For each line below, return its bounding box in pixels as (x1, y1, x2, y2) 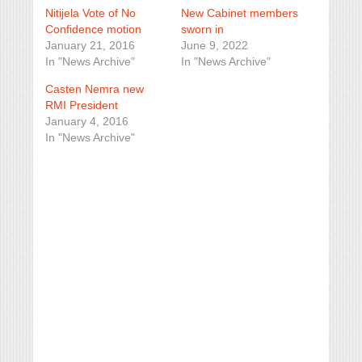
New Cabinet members (181, 6, 298, 20)
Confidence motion (45, 23, 141, 36)
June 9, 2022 (181, 39, 248, 53)
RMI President (45, 99, 118, 112)
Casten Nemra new (45, 82, 144, 96)
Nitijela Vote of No (45, 6, 136, 20)
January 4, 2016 (45, 115, 128, 128)
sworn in (181, 23, 224, 36)
